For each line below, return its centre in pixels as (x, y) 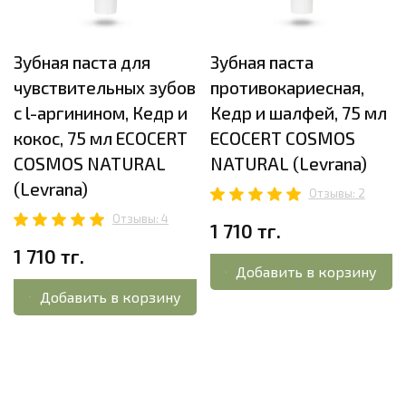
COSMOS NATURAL (90, 163)
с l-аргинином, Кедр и (101, 112)
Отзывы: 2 (337, 193)
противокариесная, (287, 87)
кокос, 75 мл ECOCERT (101, 138)
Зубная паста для (82, 62)
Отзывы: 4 (140, 218)
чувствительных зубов (105, 87)
